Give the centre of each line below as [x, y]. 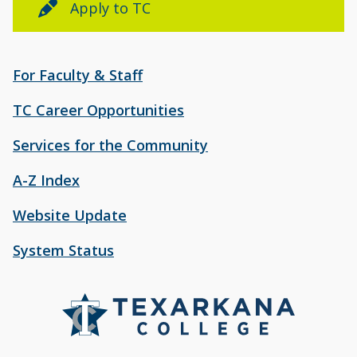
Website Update [70, 215]
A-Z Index [46, 180]
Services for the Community [110, 145]
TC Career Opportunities [98, 110]
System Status [63, 250]
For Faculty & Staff [78, 75]
